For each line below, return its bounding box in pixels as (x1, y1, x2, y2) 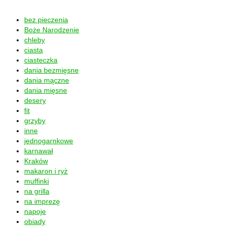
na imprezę (24, 197, 60, 205)
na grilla (24, 187, 49, 195)
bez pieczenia (24, 15, 68, 24)
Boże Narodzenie (24, 25, 79, 34)
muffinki (24, 177, 49, 185)
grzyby (24, 116, 45, 125)
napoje (24, 207, 46, 215)
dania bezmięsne (24, 66, 79, 74)
